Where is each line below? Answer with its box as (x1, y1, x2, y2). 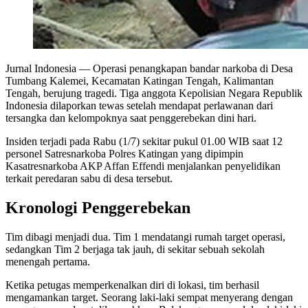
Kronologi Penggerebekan (5, 198, 190, 217)
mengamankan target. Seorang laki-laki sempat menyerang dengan (5, 291, 293, 303)
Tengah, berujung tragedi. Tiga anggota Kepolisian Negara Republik (5, 87, 302, 99)
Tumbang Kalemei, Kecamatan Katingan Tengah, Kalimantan (5, 74, 274, 87)
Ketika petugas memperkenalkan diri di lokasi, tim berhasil (5, 278, 259, 291)
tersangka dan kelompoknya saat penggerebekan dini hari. (5, 111, 256, 124)
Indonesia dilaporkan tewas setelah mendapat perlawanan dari (5, 99, 273, 111)
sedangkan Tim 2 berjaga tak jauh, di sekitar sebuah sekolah (5, 243, 265, 255)
